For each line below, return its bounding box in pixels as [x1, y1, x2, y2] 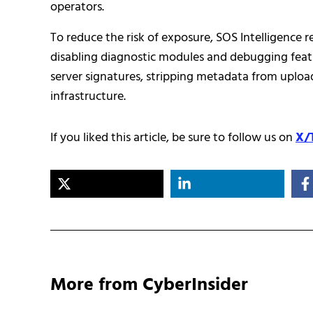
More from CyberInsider [50, 270, 248, 300]
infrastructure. [50, 87, 126, 108]
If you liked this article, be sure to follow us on [50, 128, 296, 149]
